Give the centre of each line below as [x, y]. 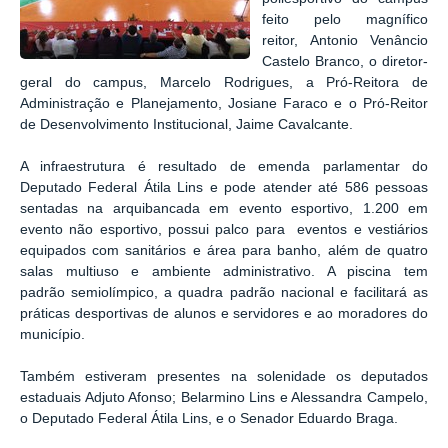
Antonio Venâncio [369, 41]
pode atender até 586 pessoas [326, 187]
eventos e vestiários [359, 229]
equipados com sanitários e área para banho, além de [203, 250]
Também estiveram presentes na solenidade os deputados [224, 376]
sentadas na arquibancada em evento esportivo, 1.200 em [224, 208]
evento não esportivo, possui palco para [155, 229]
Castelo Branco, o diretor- [345, 62]
